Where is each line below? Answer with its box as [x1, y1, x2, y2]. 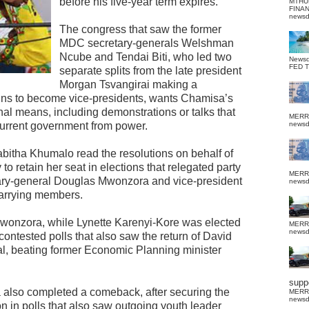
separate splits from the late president [59, 65, 241, 77]
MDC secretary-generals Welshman [59, 37, 234, 49]
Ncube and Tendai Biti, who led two [59, 51, 232, 63]
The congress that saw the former [59, 23, 221, 35]
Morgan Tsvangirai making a [59, 79, 197, 90]
